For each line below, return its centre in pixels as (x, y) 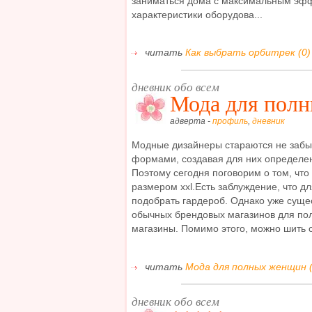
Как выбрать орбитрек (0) (248, 53)
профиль (230, 121)
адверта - (191, 121)
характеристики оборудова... (197, 14)
